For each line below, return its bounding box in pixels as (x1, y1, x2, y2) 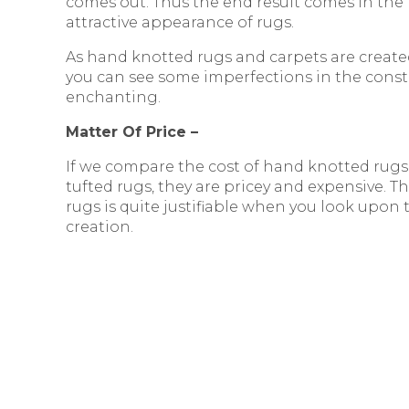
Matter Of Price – (66, 122, 198, 141)
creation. (66, 217, 133, 236)
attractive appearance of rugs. (66, 13, 294, 31)
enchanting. (66, 88, 161, 106)
